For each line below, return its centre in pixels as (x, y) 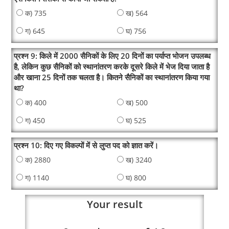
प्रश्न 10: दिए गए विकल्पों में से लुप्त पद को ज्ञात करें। (86, 145)
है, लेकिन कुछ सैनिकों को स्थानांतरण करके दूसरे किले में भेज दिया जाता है (112, 67)
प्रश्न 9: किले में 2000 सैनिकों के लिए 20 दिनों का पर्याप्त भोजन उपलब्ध (112, 56)
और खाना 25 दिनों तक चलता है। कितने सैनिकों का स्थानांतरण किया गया (112, 77)
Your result (114, 204)
